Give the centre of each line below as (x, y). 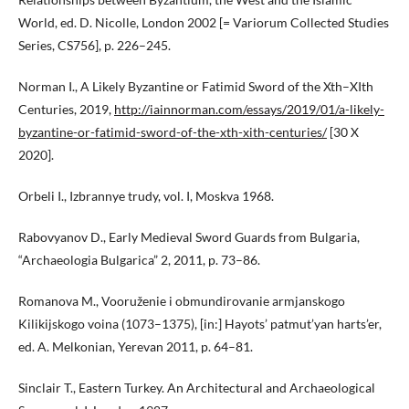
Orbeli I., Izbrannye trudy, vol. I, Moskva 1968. (146, 195)
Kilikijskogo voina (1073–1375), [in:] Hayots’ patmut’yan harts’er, (200, 323)
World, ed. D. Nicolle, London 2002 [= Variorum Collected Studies (204, 22)
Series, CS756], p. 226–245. (94, 45)
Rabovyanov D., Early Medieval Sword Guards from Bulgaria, (189, 236)
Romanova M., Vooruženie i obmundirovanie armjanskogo (182, 300)
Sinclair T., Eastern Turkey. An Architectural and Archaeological (197, 387)
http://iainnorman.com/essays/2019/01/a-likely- (249, 109)
